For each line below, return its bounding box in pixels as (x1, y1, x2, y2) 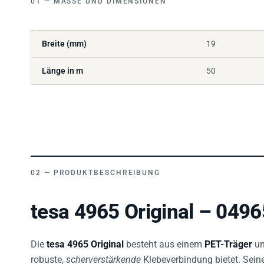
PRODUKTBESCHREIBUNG (53, 161, 161, 170)
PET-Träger (204, 232, 252, 243)
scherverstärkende (66, 247, 141, 259)
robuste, (31, 247, 66, 259)
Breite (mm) (42, 32, 87, 42)
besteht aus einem (124, 232, 204, 243)
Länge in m (42, 59, 83, 69)
